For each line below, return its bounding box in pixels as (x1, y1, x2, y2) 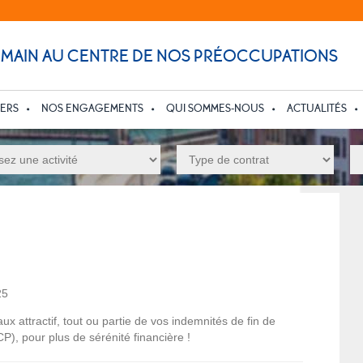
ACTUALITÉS (287, 101, 347, 115)
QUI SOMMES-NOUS (166, 101, 264, 115)
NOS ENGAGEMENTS (41, 101, 143, 115)
